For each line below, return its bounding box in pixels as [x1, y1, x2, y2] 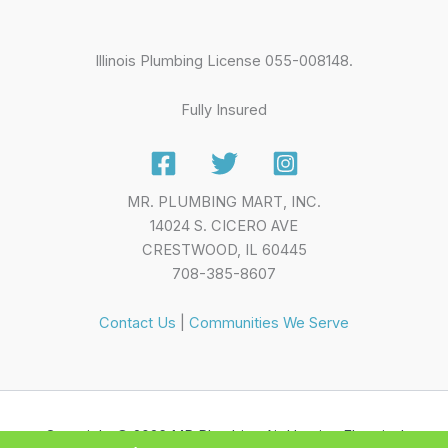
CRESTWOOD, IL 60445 [141, 240, 307, 259]
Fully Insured [181, 101, 267, 120]
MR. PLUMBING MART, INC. [127, 192, 321, 211]
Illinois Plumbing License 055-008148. [95, 51, 353, 70]
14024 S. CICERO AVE [150, 216, 298, 235]
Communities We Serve [189, 314, 349, 333]
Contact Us [99, 314, 176, 333]
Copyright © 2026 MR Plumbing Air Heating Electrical [44, 427, 404, 446]
